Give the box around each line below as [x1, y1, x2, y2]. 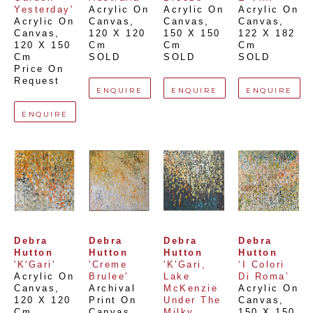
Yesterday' [14, 5, 73, 15]
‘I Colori [238, 260, 285, 270]
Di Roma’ [238, 272, 289, 282]
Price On [14, 64, 64, 74]
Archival [89, 284, 136, 293]
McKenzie [163, 284, 218, 293]
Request [14, 76, 60, 86]
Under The [163, 296, 221, 305]
